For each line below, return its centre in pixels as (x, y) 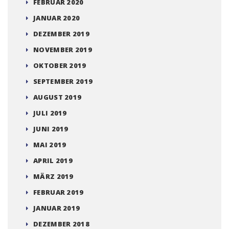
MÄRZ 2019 (53, 176)
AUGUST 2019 (58, 97)
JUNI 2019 (51, 129)
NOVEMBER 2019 (63, 49)
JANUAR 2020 (57, 18)
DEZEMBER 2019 (61, 33)
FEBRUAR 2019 (59, 192)
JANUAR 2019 (57, 208)
